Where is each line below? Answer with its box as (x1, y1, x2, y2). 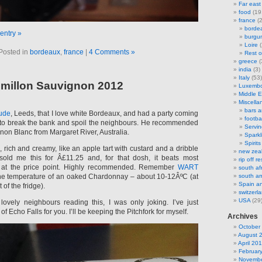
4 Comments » (89, 48, 135, 56)
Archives (227, 212, 258, 220)
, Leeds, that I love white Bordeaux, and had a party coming (11, 109, 198, 118)
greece (239, 58, 257, 64)
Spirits (244, 140, 261, 146)
